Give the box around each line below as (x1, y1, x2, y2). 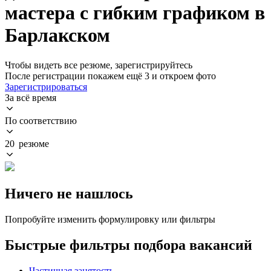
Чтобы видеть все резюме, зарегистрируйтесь (5, 59, 192, 70)
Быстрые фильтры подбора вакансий (5, 237, 252, 253)
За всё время (5, 92, 56, 103)
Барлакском (5, 24, 110, 47)
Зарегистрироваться (5, 81, 87, 92)
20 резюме (5, 138, 49, 149)
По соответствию (5, 115, 77, 126)
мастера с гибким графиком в (5, 2, 265, 24)
